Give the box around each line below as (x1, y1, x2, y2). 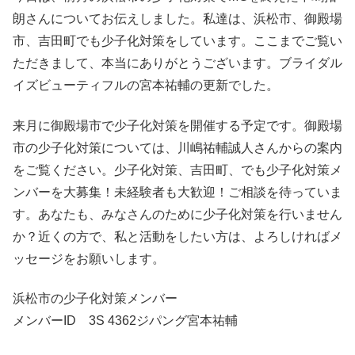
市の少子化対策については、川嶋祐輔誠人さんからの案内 (13, 140, 342, 155)
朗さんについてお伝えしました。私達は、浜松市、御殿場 (13, 12, 342, 26)
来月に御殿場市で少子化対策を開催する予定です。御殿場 (13, 118, 342, 132)
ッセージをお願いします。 (13, 251, 165, 265)
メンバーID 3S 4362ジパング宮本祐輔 (13, 314, 238, 328)
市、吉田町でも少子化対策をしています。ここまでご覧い (13, 34, 342, 48)
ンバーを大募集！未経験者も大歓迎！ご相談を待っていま (13, 185, 342, 199)
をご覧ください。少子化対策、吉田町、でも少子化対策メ (13, 162, 342, 177)
